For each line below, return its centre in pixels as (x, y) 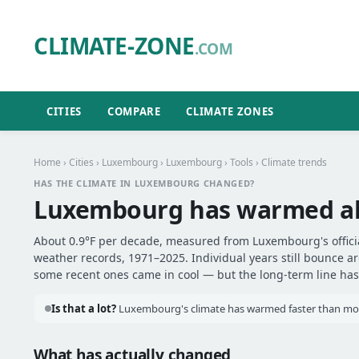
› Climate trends (290, 162)
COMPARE (134, 111)
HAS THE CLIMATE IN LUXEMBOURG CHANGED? (145, 183)
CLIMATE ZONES (230, 111)
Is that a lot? (84, 309)
